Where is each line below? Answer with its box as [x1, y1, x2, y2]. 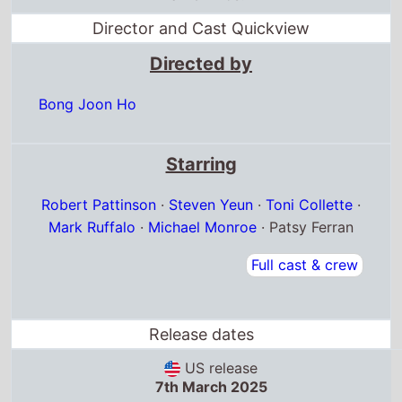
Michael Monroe [148, 217, 257, 236]
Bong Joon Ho [39, 94, 137, 113]
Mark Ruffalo [48, 217, 135, 236]
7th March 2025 [154, 377, 267, 396]
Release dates [148, 324, 254, 344]
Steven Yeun [169, 195, 253, 214]
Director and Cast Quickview [92, 18, 310, 38]
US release [180, 358, 258, 377]
